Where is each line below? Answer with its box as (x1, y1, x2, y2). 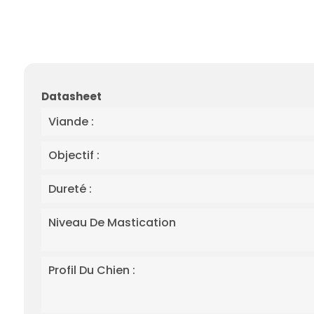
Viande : (48, 114, 94, 130)
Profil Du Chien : (48, 262, 135, 279)
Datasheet (41, 89, 102, 104)
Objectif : (48, 147, 100, 164)
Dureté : (48, 181, 92, 198)
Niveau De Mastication (48, 214, 176, 231)
